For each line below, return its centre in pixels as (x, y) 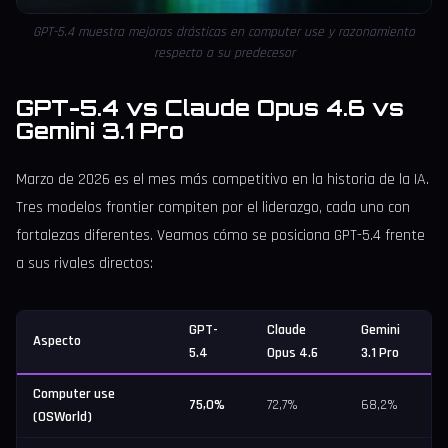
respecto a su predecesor (224, 53)
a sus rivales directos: (84, 264)
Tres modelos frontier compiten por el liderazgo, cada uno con (213, 208)
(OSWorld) (62, 417)
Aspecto (57, 341)
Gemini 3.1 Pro (100, 131)
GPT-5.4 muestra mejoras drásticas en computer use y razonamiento (224, 32)
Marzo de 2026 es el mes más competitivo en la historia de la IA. (222, 180)
